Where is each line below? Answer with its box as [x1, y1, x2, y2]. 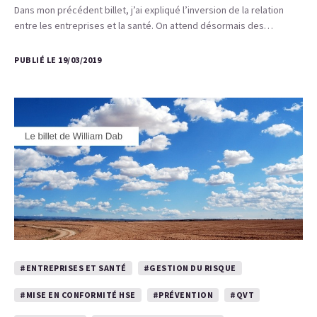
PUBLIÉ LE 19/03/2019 [14, 54, 101, 65]
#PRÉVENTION [152, 289, 213, 300]
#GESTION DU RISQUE [143, 263, 236, 273]
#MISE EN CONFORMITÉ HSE [20, 289, 136, 300]
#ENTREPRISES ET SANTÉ [20, 263, 127, 273]
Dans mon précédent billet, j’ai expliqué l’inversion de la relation [14, 4, 284, 16]
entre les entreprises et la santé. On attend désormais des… [14, 19, 273, 32]
